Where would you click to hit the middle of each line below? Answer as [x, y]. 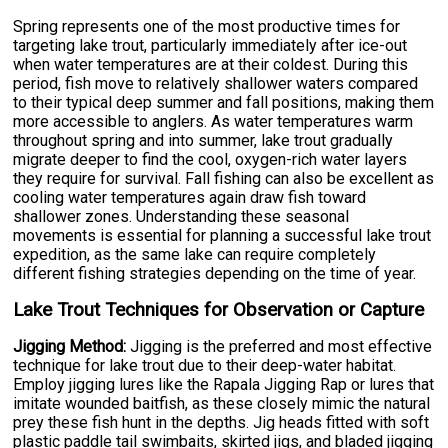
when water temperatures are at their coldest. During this [211, 65]
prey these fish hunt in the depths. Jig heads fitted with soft [221, 423]
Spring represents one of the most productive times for [207, 27]
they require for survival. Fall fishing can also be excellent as [224, 179]
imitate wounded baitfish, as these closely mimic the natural [222, 404]
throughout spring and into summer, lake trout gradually [203, 141]
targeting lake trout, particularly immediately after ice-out [210, 46]
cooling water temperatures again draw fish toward [190, 198]
